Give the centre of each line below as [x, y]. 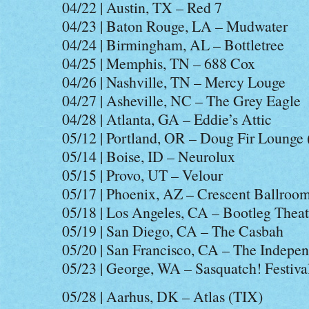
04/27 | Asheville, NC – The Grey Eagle [181, 100]
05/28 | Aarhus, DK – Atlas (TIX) [162, 296]
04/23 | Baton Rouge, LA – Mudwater [175, 26]
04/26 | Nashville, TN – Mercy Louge [174, 82]
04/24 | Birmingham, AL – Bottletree [173, 44]
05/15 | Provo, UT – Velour [142, 175]
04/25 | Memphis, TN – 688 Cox [159, 63]
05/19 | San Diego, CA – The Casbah [173, 231]
